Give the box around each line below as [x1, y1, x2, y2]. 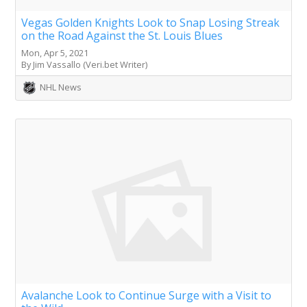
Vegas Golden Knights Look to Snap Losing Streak [21, 14, 280, 30]
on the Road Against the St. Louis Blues [21, 27, 223, 43]
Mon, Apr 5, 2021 [21, 46, 88, 59]
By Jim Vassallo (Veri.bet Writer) [21, 58, 147, 71]
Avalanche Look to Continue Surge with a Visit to [21, 287, 271, 303]
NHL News [40, 80, 82, 93]
